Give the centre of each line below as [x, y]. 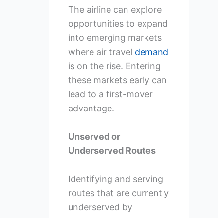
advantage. [91, 109]
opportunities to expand [118, 24]
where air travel [101, 52]
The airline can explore [115, 10]
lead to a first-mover [110, 94]
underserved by [100, 207]
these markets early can [117, 80]
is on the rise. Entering [114, 66]
